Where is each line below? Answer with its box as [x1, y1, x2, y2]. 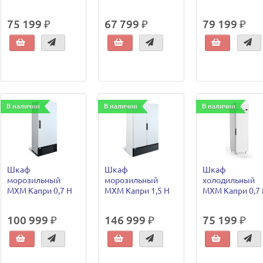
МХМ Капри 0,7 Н [6, 186, 72, 195]
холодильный [202, 175, 255, 185]
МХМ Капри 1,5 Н [104, 186, 170, 195]
